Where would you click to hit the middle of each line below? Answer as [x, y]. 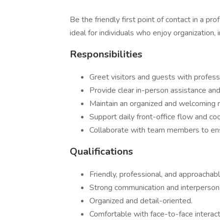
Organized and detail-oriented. [141, 201]
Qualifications [101, 151]
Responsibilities [106, 54]
